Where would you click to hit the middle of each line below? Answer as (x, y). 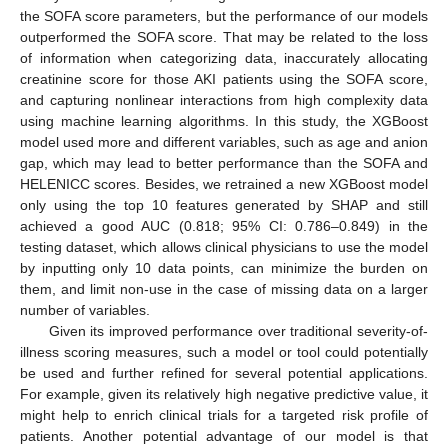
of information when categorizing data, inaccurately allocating (224, 57)
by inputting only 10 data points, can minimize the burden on (224, 267)
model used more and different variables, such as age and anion (224, 141)
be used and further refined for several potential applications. (224, 372)
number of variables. (85, 309)
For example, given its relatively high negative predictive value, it (224, 393)
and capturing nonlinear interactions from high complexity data (224, 99)
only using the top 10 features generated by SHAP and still (224, 204)
